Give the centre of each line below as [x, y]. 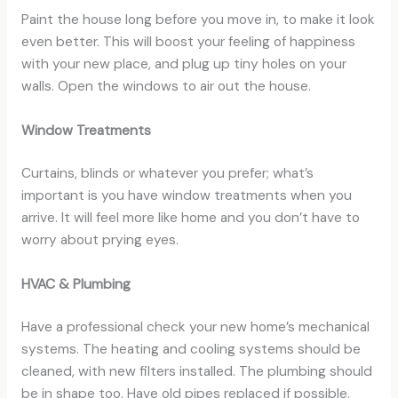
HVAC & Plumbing [76, 285]
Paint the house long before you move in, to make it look [198, 20]
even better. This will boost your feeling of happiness [188, 42]
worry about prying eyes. [99, 240]
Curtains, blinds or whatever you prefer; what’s [167, 174]
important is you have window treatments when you [186, 196]
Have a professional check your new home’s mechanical [195, 327]
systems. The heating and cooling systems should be [191, 350]
